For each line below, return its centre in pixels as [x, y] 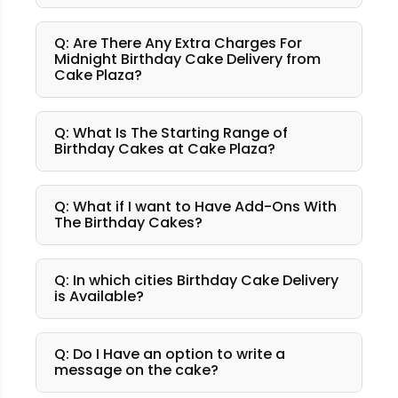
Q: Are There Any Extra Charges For [178, 44]
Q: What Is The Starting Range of [171, 133]
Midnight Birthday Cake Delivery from [187, 60]
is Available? [99, 297]
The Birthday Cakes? [128, 223]
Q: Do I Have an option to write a [170, 354]
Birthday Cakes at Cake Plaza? [165, 149]
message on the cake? [136, 370]
